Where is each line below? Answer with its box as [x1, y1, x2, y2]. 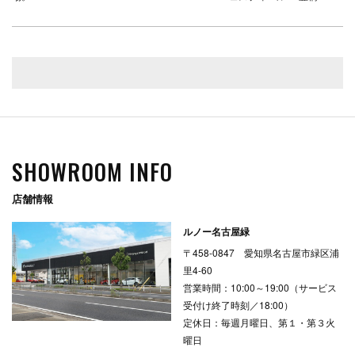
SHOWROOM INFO [12, 155, 174, 188]
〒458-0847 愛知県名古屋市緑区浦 [183, 245, 339, 259]
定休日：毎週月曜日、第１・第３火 [183, 315, 335, 329]
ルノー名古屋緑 [183, 223, 250, 239]
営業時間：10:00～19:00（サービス [183, 280, 337, 294]
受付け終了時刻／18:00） [183, 297, 293, 311]
